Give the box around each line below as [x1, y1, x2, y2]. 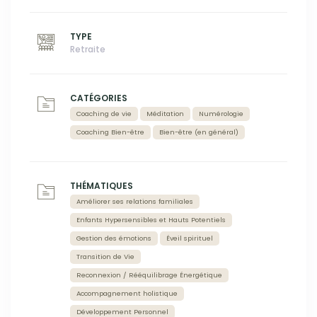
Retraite [70, 43, 105, 56]
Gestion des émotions [76, 234, 151, 243]
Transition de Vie [76, 252, 134, 262]
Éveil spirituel [166, 234, 213, 243]
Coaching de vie [76, 109, 132, 119]
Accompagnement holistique [76, 289, 178, 299]
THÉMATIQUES [70, 180, 133, 192]
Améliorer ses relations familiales [76, 197, 193, 207]
